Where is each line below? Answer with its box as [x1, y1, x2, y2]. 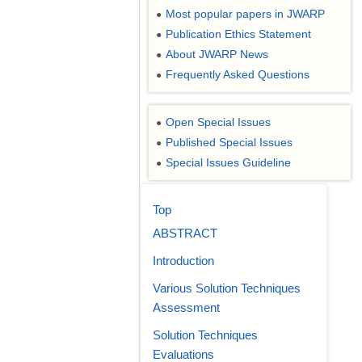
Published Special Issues [166, 136, 293, 149]
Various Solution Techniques [153, 281, 301, 295]
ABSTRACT [153, 226, 217, 240]
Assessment [153, 301, 220, 314]
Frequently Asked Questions [166, 68, 309, 81]
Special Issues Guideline [166, 156, 291, 169]
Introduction [153, 254, 214, 267]
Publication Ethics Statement [166, 27, 311, 40]
